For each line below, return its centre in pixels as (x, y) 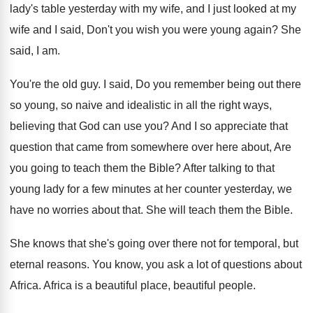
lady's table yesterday (63, 9)
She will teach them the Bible (218, 210)
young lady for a (49, 189)
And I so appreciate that (230, 126)
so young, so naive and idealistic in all (104, 105)
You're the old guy (54, 84)
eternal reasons (48, 264)
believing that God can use (76, 126)
